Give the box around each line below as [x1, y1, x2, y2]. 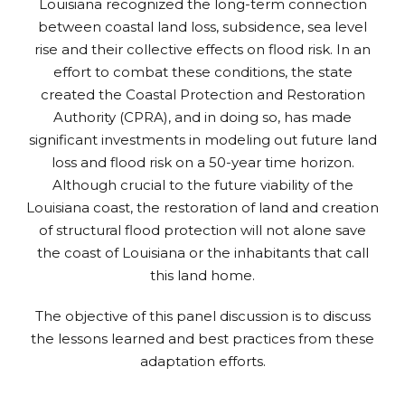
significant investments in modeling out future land [28, 130, 377, 148]
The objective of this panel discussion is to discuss [34, 306, 371, 325]
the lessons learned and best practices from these [31, 329, 374, 347]
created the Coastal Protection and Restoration [40, 85, 365, 103]
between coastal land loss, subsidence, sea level [38, 17, 367, 35]
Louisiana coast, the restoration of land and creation [26, 198, 379, 216]
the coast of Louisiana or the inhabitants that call [36, 243, 369, 261]
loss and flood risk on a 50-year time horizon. [51, 153, 354, 171]
